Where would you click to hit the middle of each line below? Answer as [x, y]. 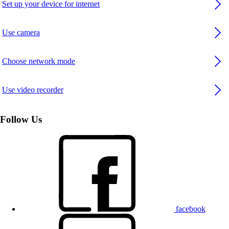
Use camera [21, 33]
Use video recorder [33, 90]
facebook [191, 209]
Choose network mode [39, 61]
